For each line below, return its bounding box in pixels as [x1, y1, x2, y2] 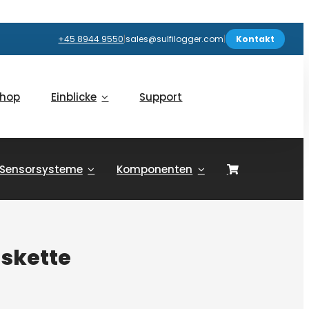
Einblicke [50, 89, 97, 104]
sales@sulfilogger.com [126, 33, 224, 45]
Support [139, 89, 183, 104]
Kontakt [236, 33, 275, 45]
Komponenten [117, 161, 193, 177]
